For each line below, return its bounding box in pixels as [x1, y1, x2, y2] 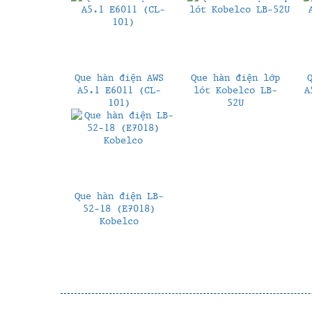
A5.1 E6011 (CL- [77, 83, 161, 96]
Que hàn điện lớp [190, 70, 280, 84]
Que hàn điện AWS [74, 70, 164, 84]
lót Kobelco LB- [193, 83, 277, 96]
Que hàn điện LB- [74, 189, 164, 202]
